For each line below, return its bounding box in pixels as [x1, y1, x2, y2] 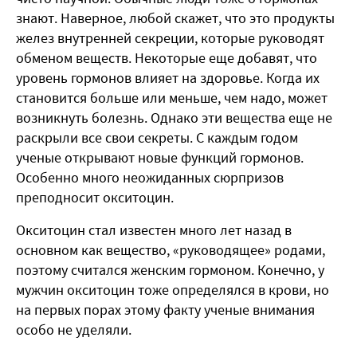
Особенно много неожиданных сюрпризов [16, 168, 284, 187]
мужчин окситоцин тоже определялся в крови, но [16, 280, 329, 300]
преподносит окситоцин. [16, 188, 174, 207]
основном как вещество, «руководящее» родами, [16, 241, 325, 260]
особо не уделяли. [16, 320, 131, 339]
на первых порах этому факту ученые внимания [16, 300, 315, 320]
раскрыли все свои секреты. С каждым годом [16, 128, 298, 147]
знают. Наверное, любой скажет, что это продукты [16, 9, 335, 28]
